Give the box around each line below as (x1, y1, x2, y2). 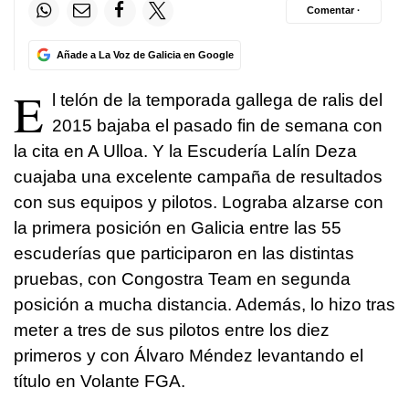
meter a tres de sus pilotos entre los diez (14, 320, 330, 340)
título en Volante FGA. (14, 371, 185, 391)
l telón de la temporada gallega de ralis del (52, 89, 383, 110)
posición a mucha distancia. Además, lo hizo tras (14, 294, 395, 314)
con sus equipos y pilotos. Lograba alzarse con (14, 192, 383, 212)
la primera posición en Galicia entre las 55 (14, 217, 341, 237)
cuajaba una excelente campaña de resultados (14, 166, 383, 186)
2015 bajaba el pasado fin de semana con (52, 115, 383, 135)
